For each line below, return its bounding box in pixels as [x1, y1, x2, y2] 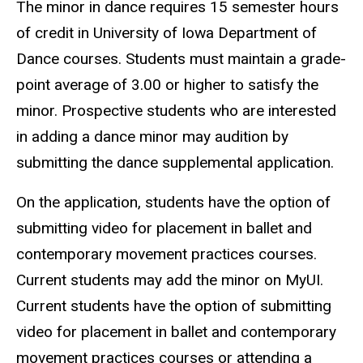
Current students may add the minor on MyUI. [16, 271, 323, 290]
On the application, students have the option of [16, 193, 331, 212]
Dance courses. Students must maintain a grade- [16, 49, 346, 69]
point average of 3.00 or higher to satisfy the [16, 75, 318, 95]
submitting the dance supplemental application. [16, 153, 334, 173]
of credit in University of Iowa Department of [16, 23, 317, 43]
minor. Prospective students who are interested [16, 101, 336, 121]
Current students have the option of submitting [16, 297, 331, 316]
